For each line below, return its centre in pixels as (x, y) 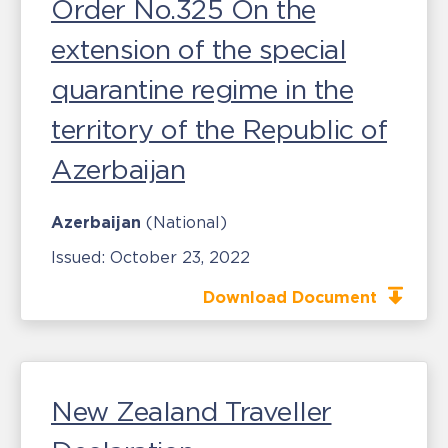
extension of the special (198, 49)
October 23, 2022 (180, 257)
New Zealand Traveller (191, 411)
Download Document (292, 297)
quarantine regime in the (202, 89)
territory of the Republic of (219, 129)
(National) (186, 222)
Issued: (80, 257)
